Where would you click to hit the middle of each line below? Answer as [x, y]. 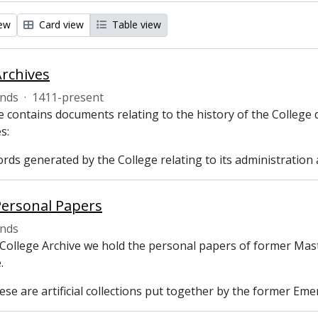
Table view [135, 24]
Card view [60, 24]
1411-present [68, 97]
